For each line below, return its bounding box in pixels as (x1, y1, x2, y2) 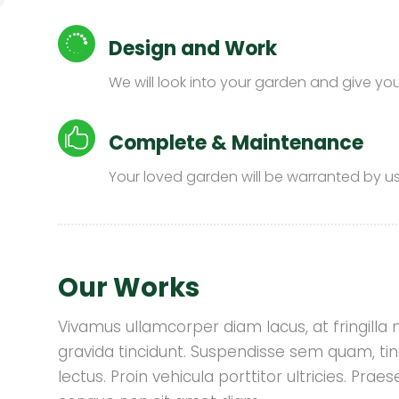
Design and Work (108, 34, 277, 62)
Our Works (57, 270, 199, 306)
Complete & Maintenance (108, 129, 363, 158)
